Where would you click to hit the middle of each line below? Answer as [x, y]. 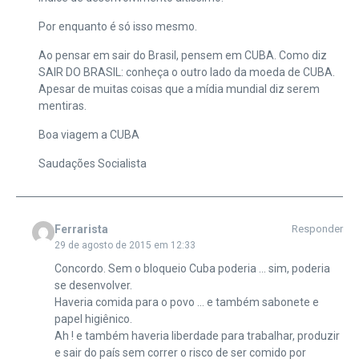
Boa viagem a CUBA [89, 134]
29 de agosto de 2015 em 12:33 [125, 245]
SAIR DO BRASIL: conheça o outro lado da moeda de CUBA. [186, 72]
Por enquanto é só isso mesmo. [117, 26]
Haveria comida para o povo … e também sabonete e [186, 302]
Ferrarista [81, 229]
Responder [317, 228]
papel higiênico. [93, 319]
